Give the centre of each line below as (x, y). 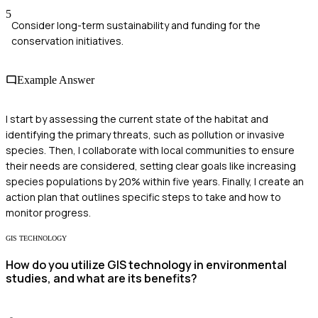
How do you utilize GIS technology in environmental (146, 265)
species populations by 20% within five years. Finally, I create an (155, 182)
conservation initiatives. (67, 40)
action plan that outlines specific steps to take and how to (143, 197)
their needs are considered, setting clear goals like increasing (151, 166)
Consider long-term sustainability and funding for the (136, 25)
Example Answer (56, 79)
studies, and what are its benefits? (102, 279)
